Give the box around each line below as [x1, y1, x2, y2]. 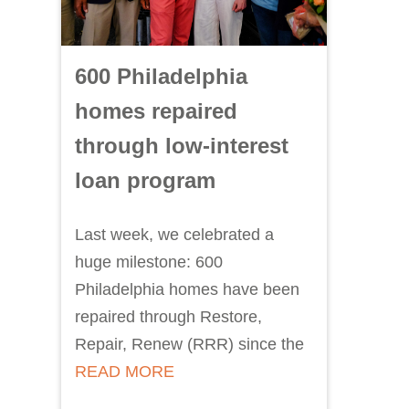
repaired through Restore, [75, 308, 263, 326]
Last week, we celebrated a [75, 225, 275, 244]
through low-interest [75, 133, 289, 158]
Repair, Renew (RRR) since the [75, 335, 305, 353]
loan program [75, 168, 216, 193]
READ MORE [75, 362, 175, 381]
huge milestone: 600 [75, 253, 224, 271]
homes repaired [75, 99, 238, 123]
